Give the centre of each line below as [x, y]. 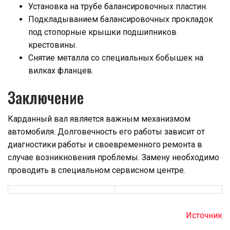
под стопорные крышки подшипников [102, 32]
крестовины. [53, 45]
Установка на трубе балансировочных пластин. [118, 7]
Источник [204, 216]
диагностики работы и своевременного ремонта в [105, 145]
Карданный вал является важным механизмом [99, 119]
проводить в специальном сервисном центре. [97, 170]
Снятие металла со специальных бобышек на [116, 58]
